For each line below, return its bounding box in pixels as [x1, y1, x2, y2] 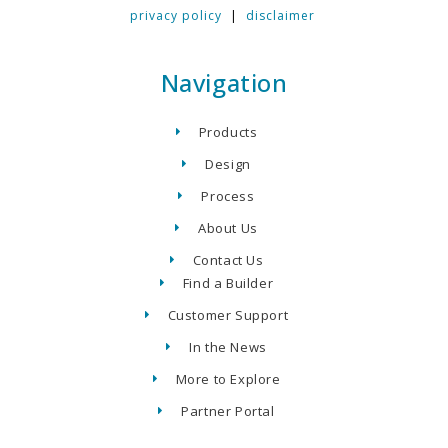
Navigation [160, 65, 288, 99]
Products [198, 122, 258, 141]
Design [205, 154, 251, 173]
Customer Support [167, 305, 289, 324]
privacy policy [129, 6, 222, 24]
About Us [198, 218, 258, 237]
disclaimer [245, 6, 315, 24]
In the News [189, 337, 267, 356]
